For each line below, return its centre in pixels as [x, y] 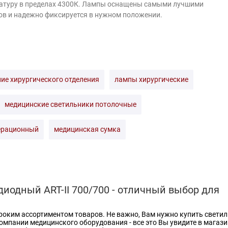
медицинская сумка [87, 129]
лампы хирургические [151, 79]
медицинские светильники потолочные [70, 104]
